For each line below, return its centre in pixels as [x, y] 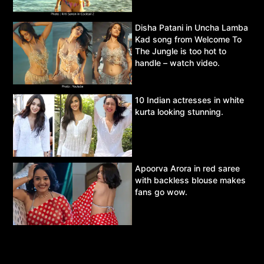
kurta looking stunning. [179, 111]
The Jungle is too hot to [181, 51]
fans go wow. [161, 192]
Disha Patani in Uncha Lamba [192, 28]
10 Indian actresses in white [189, 100]
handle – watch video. [177, 63]
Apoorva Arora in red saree [187, 168]
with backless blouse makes [190, 180]
